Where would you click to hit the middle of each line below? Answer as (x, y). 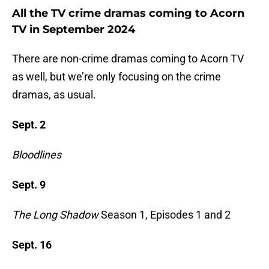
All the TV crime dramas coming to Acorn (128, 14)
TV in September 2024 (74, 30)
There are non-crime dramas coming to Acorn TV (128, 59)
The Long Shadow (55, 215)
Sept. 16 (32, 245)
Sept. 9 (29, 185)
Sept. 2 (29, 125)
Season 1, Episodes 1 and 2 (165, 215)
